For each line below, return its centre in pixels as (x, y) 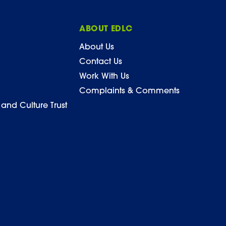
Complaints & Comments (130, 91)
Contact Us (101, 62)
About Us (97, 47)
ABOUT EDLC (106, 29)
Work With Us (104, 77)
